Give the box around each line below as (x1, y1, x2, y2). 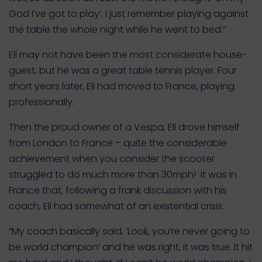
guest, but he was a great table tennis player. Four (9, 64, 237, 77)
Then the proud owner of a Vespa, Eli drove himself (9, 120, 240, 134)
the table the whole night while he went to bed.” (9, 23, 226, 36)
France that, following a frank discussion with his (9, 184, 227, 197)
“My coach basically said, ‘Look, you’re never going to (9, 225, 250, 238)
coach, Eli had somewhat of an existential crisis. (9, 199, 224, 213)
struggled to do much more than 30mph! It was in (9, 168, 237, 181)
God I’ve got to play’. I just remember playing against (9, 7, 249, 20)
